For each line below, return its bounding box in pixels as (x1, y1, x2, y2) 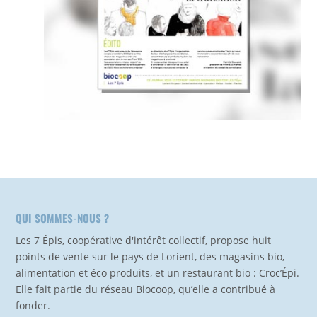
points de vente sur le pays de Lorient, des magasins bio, (16, 250, 285, 264)
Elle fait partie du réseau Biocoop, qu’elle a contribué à (16, 282, 276, 296)
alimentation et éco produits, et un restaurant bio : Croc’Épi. (16, 266, 300, 280)
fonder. (16, 299, 51, 313)
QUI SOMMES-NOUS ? (16, 210, 110, 226)
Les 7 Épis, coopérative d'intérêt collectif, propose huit (16, 234, 272, 248)
